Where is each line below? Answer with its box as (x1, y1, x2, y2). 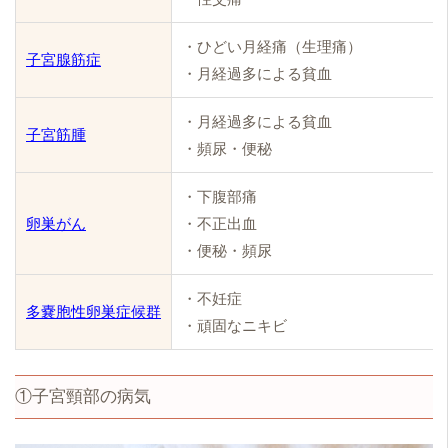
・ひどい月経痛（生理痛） (182, 38, 362, 55)
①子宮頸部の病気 (15, 387, 151, 406)
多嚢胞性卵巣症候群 (26, 303, 161, 320)
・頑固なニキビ (182, 317, 287, 334)
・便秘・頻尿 (182, 242, 272, 259)
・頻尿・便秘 (182, 140, 272, 157)
